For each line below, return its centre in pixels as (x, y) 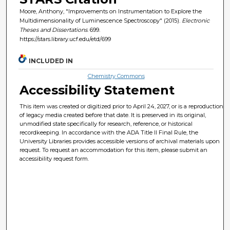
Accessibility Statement (97, 90)
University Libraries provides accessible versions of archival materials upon (120, 141)
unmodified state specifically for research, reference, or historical (106, 123)
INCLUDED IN (51, 61)
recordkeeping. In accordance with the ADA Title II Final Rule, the (109, 132)
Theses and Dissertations (53, 30)
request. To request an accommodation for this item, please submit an (114, 150)
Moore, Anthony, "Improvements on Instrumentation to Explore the (110, 11)
